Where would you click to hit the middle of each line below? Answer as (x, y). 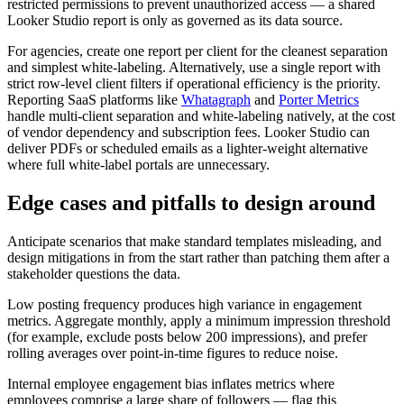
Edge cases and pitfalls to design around (191, 203)
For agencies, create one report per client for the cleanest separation (197, 51)
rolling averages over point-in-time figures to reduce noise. (173, 353)
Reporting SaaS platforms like (94, 100)
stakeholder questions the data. (94, 274)
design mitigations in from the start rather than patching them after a (198, 258)
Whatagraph (216, 100)
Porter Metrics (319, 100)
